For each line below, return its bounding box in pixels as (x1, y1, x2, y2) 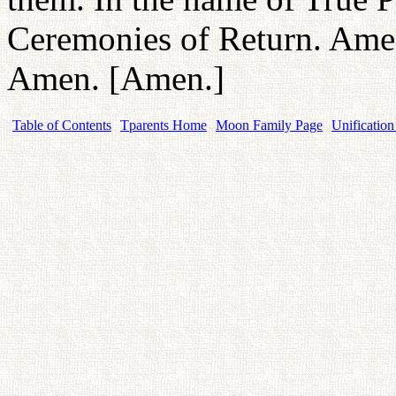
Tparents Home (120, 118, 207, 133)
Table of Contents (12, 118, 111, 133)
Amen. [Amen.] (7, 59, 225, 97)
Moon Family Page (216, 118, 323, 133)
